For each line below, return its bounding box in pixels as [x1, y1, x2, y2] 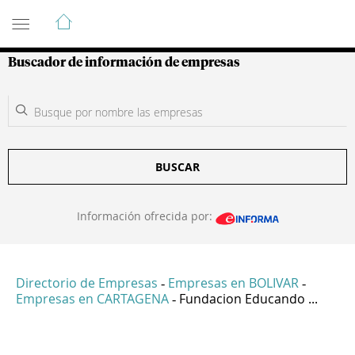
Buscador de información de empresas [8, 56, 240, 69]
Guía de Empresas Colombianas [8, 6, 292, 25]
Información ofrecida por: [76, 208, 216, 223]
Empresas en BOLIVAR [168, 274, 299, 292]
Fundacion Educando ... [179, 290, 318, 308]
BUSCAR [155, 159, 200, 174]
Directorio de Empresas [16, 274, 158, 292]
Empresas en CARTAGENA [16, 290, 169, 308]
